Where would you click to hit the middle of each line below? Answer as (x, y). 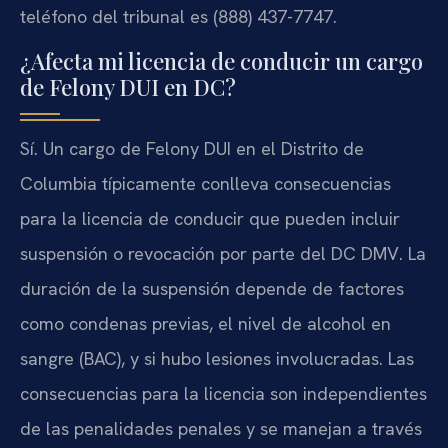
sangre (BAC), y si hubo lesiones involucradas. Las (217, 359)
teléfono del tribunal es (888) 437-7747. (178, 16)
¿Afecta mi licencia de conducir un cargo (221, 61)
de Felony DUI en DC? (128, 87)
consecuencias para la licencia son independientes (223, 394)
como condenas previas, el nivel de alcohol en (205, 324)
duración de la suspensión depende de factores (212, 289)
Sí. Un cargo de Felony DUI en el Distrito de (192, 149)
